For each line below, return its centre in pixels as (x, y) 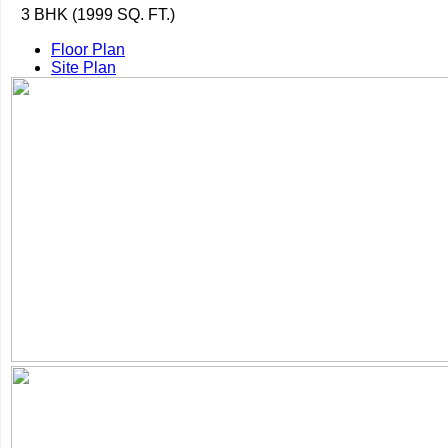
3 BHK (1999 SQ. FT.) (98, 14)
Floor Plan (88, 49)
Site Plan (83, 67)
